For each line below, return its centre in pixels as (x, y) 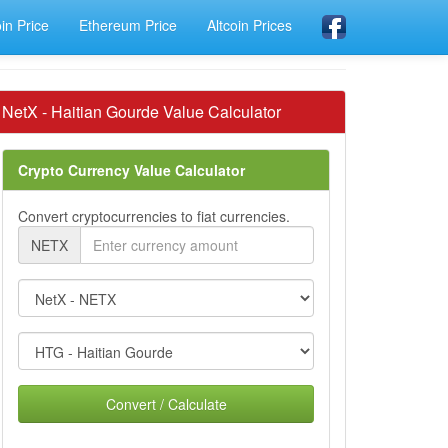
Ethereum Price (128, 25)
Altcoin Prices (249, 25)
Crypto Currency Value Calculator (131, 170)
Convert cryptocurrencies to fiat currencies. (154, 216)
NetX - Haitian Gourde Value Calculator (141, 111)
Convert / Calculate (166, 404)
